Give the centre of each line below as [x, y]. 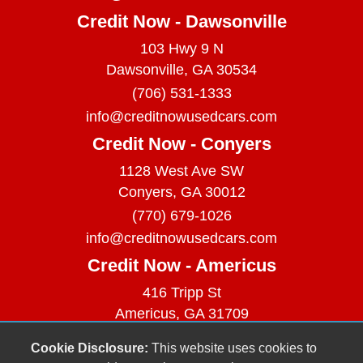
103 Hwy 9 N [181, 49]
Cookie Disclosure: [90, 348]
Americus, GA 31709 [181, 314]
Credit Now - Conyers [181, 143]
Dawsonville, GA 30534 [181, 70]
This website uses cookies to [233, 348]
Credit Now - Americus [181, 266]
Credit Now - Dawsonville [181, 22]
